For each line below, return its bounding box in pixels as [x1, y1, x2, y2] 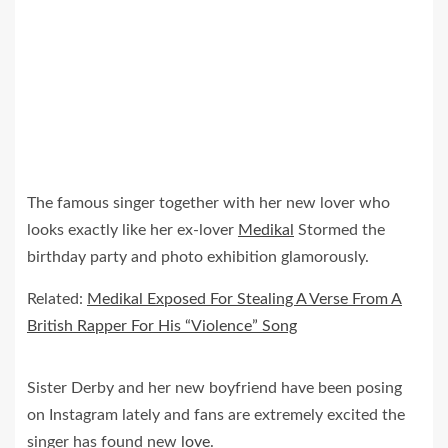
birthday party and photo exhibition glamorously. [27, 249, 369, 266]
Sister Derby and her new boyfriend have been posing [27, 380, 402, 397]
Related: [27, 291, 87, 308]
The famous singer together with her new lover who [27, 195, 390, 212]
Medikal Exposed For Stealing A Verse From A [87, 291, 402, 308]
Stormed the [294, 222, 385, 239]
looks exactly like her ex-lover [27, 222, 238, 239]
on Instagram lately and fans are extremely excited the [27, 407, 405, 424]
